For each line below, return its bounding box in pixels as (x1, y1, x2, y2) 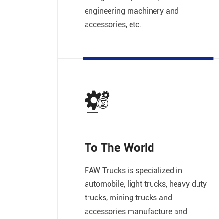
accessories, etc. (85, 19, 141, 30)
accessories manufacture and (85, 206, 187, 217)
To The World (85, 139, 154, 155)
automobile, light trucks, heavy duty (85, 178, 207, 189)
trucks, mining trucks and (85, 192, 172, 203)
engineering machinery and (85, 5, 179, 16)
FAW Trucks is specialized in (85, 165, 182, 175)
